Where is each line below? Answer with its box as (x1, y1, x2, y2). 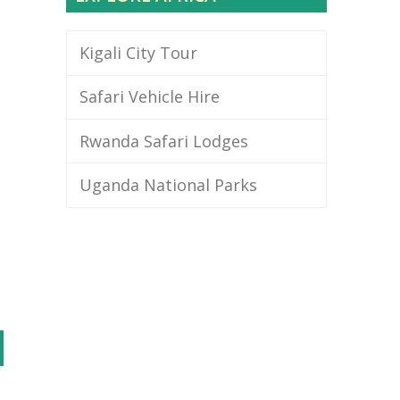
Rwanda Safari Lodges (79, 129, 248, 152)
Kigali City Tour (79, 41, 197, 63)
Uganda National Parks (79, 174, 257, 196)
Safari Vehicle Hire (79, 86, 220, 108)
